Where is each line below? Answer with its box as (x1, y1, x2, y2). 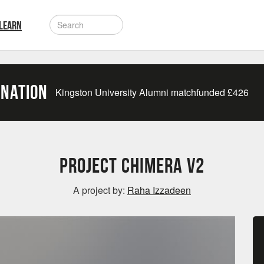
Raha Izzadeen (127, 183, 191, 197)
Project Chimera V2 (60, 153, 204, 177)
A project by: (73, 183, 127, 197)
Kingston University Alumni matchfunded (55, 85, 227, 100)
